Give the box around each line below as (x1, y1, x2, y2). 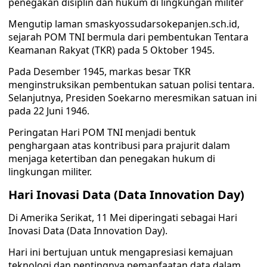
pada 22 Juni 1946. (8, 104, 89, 117)
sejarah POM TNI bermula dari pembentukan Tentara (8, 30, 249, 44)
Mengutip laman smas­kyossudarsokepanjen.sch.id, (8, 17, 240, 30)
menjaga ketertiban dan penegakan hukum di (8, 152, 215, 165)
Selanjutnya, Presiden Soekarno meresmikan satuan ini (8, 91, 257, 104)
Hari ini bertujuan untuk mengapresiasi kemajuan (8, 246, 233, 259)
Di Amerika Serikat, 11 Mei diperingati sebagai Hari (8, 211, 237, 224)
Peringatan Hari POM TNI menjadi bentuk (8, 126, 196, 139)
